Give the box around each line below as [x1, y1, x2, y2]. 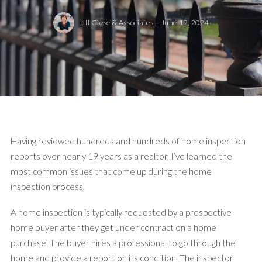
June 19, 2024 [160, 18, 209, 27]
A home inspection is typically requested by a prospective [11, 206, 232, 218]
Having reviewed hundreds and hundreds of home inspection [11, 135, 246, 146]
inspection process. [11, 181, 85, 192]
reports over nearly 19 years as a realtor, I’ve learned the [11, 150, 232, 161]
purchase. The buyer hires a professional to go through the [11, 237, 236, 248]
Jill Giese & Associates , [79, 18, 158, 27]
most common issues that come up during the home [11, 166, 212, 177]
